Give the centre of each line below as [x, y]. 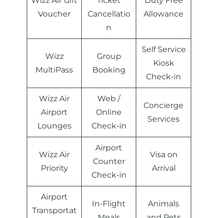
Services [163, 119]
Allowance [163, 14]
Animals [163, 204]
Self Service [163, 50]
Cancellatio [109, 14]
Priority [54, 168]
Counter [109, 162]
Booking [109, 70]
